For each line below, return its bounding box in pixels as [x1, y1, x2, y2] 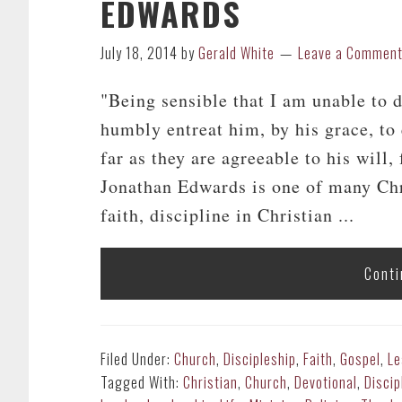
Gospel [340, 348, 380, 370]
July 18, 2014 [100, 42, 178, 64]
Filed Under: [100, 348, 174, 370]
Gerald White [198, 42, 275, 64]
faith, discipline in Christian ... [100, 203, 354, 227]
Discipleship [223, 348, 296, 370]
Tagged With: [100, 371, 183, 393]
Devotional [294, 371, 357, 393]
